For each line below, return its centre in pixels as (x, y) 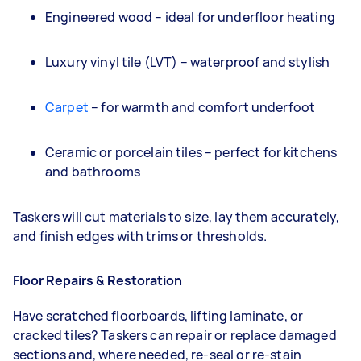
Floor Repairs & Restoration (98, 280)
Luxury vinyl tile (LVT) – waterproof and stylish (188, 62)
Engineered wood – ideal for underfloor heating (190, 17)
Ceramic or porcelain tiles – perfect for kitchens (191, 152)
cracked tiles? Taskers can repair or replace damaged (175, 335)
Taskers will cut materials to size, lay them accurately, (176, 216)
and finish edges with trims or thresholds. (140, 236)
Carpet (67, 107)
